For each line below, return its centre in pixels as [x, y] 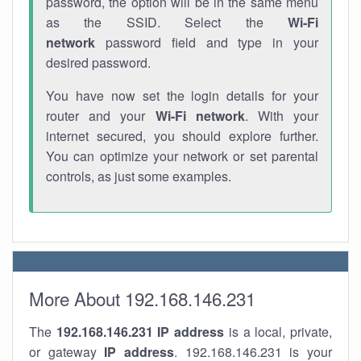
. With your [282, 116]
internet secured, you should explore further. [182, 136]
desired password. [98, 62]
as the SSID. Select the [167, 22]
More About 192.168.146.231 [142, 298]
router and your [101, 116]
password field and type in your [207, 42]
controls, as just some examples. [139, 176]
